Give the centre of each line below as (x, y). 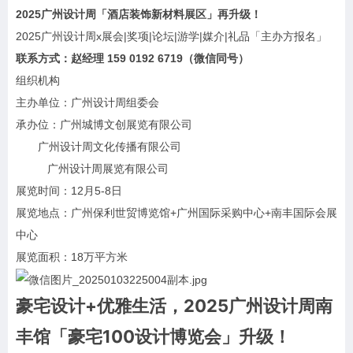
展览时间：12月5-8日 (69, 191)
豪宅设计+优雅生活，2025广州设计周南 (174, 306)
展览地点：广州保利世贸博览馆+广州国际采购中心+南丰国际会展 (176, 213)
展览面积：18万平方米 (72, 257)
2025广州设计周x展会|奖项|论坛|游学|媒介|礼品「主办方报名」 (171, 36)
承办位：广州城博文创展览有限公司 (104, 124)
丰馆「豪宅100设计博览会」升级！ (153, 337)
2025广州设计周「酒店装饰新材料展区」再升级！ (139, 14)
